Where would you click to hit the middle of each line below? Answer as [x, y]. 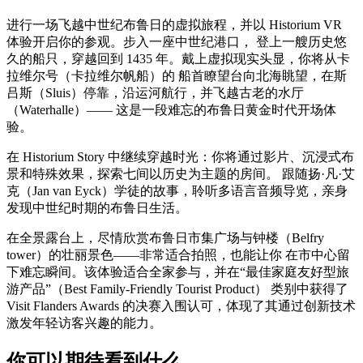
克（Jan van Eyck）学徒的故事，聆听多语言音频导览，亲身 [177, 190]
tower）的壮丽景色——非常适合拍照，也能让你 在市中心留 [178, 254]
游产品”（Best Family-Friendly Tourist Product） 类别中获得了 [177, 288]
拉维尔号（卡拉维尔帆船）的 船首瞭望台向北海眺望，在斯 [177, 75]
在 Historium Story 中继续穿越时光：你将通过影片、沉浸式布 [180, 156]
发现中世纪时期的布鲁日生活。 [97, 207]
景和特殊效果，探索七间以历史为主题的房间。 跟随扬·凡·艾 [181, 173]
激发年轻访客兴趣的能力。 [84, 322]
